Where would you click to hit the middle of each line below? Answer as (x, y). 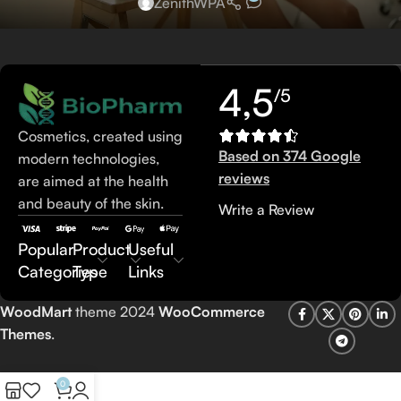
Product (102, 249)
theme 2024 (115, 312)
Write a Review (266, 210)
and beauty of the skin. (91, 204)
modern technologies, (89, 159)
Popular (46, 249)
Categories (58, 272)
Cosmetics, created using (100, 137)
